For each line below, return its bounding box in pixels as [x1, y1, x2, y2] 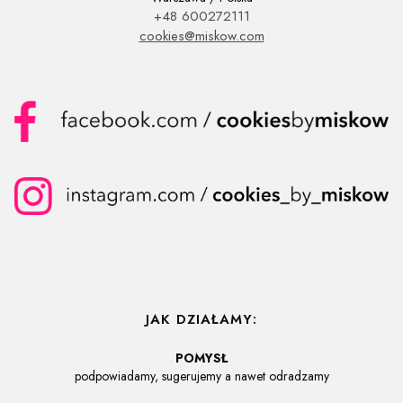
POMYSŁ [175, 349, 228, 368]
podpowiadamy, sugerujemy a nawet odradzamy [74, 367, 329, 386]
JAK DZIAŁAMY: [146, 309, 257, 330]
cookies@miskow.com [139, 26, 264, 47]
